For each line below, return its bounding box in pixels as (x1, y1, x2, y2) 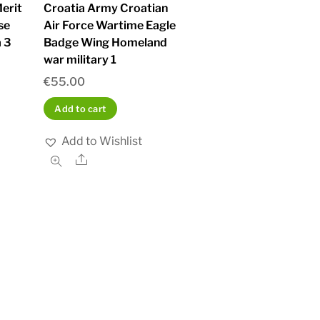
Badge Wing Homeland (44, 35, 167, 49)
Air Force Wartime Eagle (44, 18, 176, 32)
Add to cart (54, 103, 106, 114)
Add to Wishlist (61, 134, 142, 149)
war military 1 (44, 52, 116, 66)
